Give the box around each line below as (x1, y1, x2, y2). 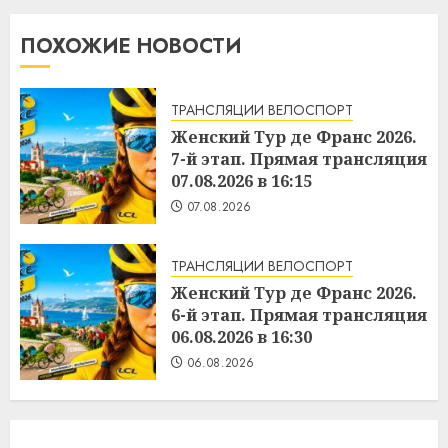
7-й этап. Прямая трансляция (171, 147, 427, 170)
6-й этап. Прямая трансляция (171, 303, 427, 326)
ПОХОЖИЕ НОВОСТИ (20, 32, 242, 62)
